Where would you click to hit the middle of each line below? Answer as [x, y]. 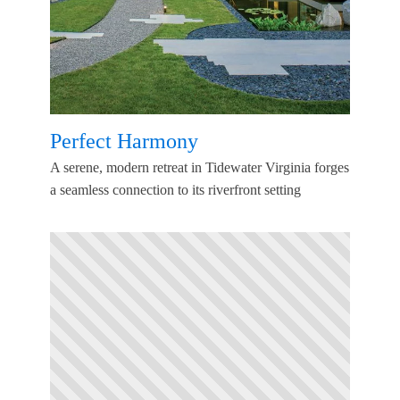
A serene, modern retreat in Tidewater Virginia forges [200, 168]
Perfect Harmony [124, 141]
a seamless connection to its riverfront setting [175, 190]
